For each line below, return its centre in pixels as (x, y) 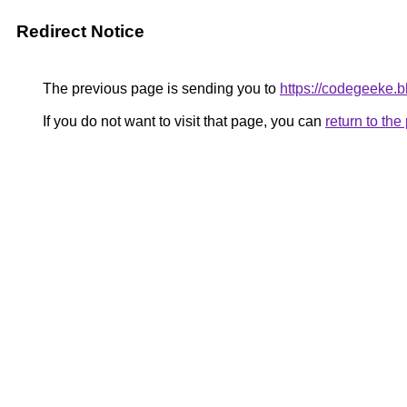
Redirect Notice (80, 31)
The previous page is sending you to (159, 89)
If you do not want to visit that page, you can (182, 121)
